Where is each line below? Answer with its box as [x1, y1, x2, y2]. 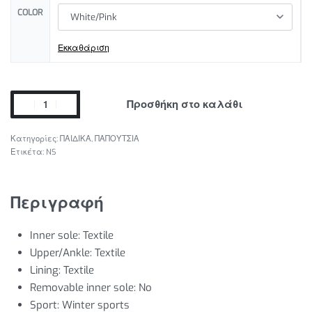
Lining [30, 263, 59, 277]
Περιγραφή [10, 192, 104, 213]
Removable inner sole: [30, 280, 136, 295]
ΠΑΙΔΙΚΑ [60, 133, 91, 144]
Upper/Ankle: [30, 245, 93, 260]
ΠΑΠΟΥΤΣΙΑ [95, 133, 139, 144]
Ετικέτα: [10, 146, 46, 157]
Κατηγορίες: [10, 133, 60, 144]
